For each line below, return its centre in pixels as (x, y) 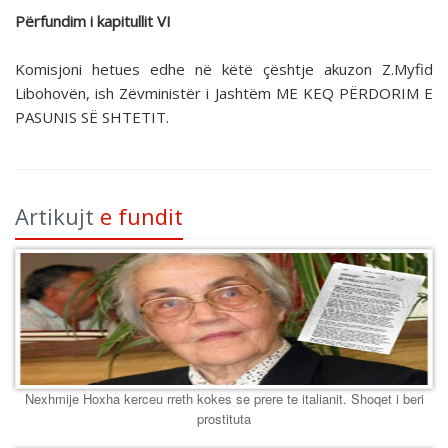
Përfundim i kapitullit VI (93, 21)
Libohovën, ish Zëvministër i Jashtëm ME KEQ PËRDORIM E (224, 93)
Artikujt (57, 216)
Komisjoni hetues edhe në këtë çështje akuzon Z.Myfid (224, 69)
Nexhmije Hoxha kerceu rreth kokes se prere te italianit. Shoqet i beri (224, 399)
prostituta (224, 419)
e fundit (141, 216)
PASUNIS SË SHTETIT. (92, 117)
